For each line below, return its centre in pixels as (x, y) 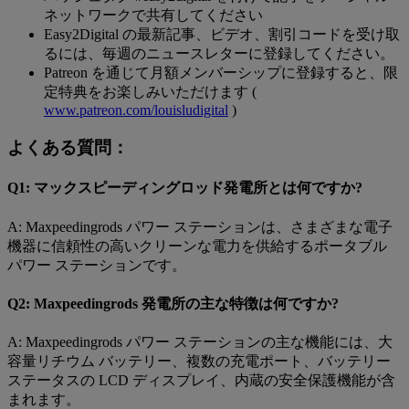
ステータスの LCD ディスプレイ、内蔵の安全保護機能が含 (201, 381)
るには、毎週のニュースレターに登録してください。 (219, 54)
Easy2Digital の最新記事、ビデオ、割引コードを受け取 (222, 35)
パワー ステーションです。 (97, 265)
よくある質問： (68, 148)
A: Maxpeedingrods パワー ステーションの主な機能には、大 (200, 342)
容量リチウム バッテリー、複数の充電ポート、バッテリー (199, 362)
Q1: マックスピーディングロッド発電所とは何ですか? (185, 188)
